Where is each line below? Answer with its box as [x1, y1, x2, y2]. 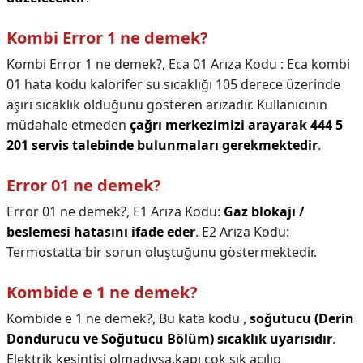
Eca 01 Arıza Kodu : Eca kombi [169, 55, 350, 73]
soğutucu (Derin [250, 310, 354, 327]
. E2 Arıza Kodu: [195, 223, 289, 241]
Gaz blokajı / [224, 203, 305, 220]
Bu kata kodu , [159, 310, 250, 327]
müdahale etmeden [6, 116, 130, 134]
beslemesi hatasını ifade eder [6, 223, 195, 241]
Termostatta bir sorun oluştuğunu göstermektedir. [6, 243, 317, 261]
